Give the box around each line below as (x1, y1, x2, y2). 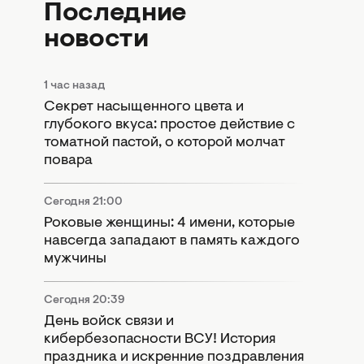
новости (44, 27, 149, 53)
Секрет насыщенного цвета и (44, 99, 244, 115)
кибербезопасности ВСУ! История (44, 331, 275, 347)
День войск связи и (44, 314, 174, 329)
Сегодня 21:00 (44, 196, 123, 208)
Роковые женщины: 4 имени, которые (44, 215, 295, 231)
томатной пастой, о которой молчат (44, 135, 285, 150)
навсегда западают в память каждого (44, 233, 300, 249)
